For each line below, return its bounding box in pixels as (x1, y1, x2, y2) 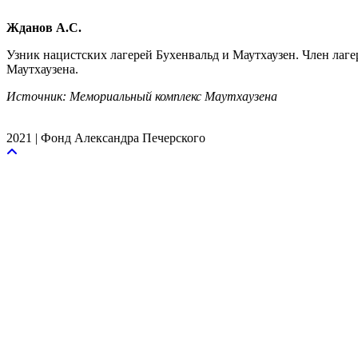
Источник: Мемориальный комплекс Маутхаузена (6, 89, 277, 103)
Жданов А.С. (6, 20, 82, 34)
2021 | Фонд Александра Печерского (6, 130, 205, 145)
